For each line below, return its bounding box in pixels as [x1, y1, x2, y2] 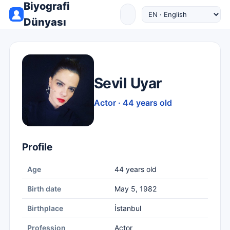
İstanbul [114, 204, 141, 213]
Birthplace [27, 204, 63, 213]
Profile [22, 141, 52, 153]
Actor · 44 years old [94, 97, 172, 108]
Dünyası [24, 16, 66, 28]
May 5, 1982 [114, 184, 157, 193]
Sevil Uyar [94, 74, 162, 92]
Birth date [27, 184, 61, 193]
